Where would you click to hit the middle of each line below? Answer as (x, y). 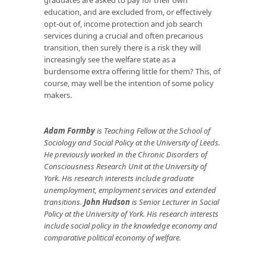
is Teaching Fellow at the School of (153, 130)
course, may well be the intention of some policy (129, 83)
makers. (58, 95)
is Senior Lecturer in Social (175, 202)
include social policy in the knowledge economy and (131, 225)
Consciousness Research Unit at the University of (125, 166)
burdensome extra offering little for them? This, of (132, 71)
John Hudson (107, 202)
